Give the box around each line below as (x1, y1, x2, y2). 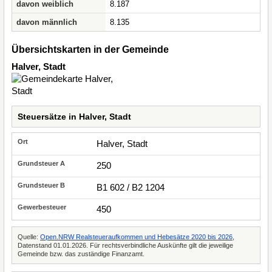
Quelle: (18, 233, 40, 240)
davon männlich (16, 18, 77, 27)
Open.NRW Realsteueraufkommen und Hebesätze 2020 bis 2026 (40, 233, 233, 240)
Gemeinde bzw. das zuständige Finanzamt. (18, 250, 144, 257)
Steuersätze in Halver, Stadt (18, 112, 131, 121)
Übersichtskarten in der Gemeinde (12, 44, 169, 55)
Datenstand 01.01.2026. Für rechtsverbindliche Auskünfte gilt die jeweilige (18, 242, 233, 249)
